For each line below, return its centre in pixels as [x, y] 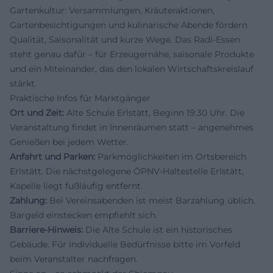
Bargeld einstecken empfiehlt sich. [83, 215]
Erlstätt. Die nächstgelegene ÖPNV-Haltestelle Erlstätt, [127, 171]
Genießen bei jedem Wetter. [69, 142]
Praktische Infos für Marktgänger [80, 98]
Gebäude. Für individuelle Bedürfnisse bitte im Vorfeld [125, 244]
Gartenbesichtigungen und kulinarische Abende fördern [129, 25]
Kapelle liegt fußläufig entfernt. [76, 186]
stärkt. [23, 83]
